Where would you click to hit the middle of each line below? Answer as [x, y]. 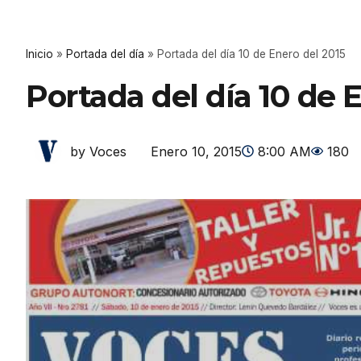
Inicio [39, 54]
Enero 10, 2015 [196, 151]
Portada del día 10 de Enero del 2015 [251, 54]
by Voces [98, 151]
